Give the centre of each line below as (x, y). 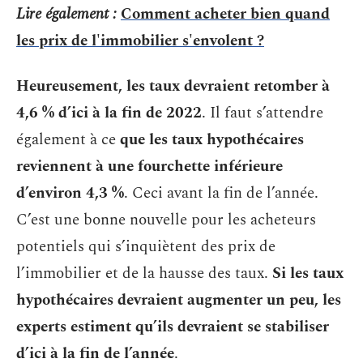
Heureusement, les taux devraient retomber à (173, 86)
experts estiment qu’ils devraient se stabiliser (173, 327)
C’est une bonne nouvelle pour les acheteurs (166, 220)
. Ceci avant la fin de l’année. (221, 193)
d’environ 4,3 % (70, 193)
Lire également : (66, 14)
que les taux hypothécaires (212, 139)
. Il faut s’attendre (263, 113)
